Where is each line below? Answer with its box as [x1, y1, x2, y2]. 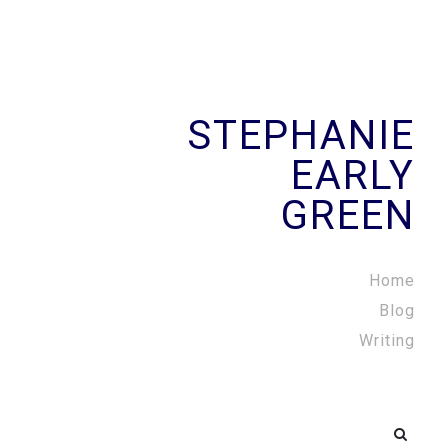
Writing [359, 331, 415, 350]
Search [398, 422, 441, 439]
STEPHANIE [187, 112, 415, 159]
